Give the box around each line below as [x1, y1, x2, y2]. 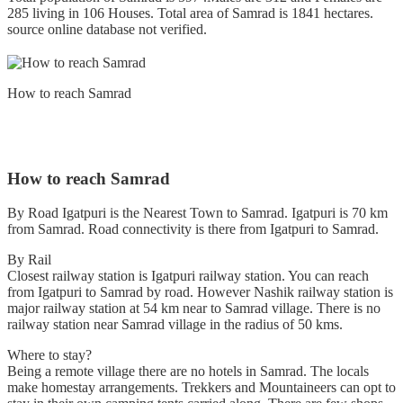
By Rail [7, 252, 51, 268]
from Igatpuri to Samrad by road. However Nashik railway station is [7, 284, 393, 300]
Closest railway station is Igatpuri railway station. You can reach [7, 268, 369, 284]
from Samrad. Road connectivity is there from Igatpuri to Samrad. [7, 221, 379, 237]
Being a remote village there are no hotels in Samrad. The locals [7, 363, 369, 380]
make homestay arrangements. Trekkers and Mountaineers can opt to [7, 380, 396, 396]
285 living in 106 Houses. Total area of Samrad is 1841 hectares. [7, 5, 377, 22]
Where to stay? [7, 347, 92, 363]
